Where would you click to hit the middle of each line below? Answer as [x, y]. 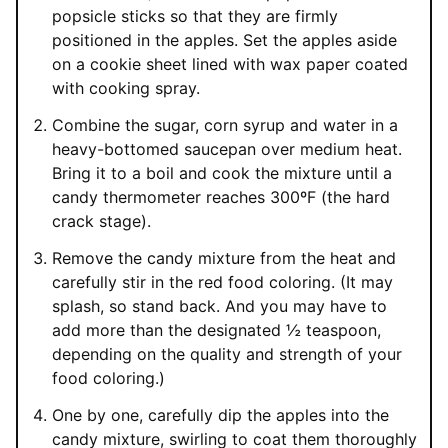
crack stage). [101, 220]
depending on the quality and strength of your [227, 353]
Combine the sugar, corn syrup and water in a [225, 124]
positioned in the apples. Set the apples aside [224, 39]
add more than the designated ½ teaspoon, [216, 329]
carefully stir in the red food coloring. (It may [222, 281]
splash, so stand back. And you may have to [219, 305]
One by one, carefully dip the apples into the [220, 414]
